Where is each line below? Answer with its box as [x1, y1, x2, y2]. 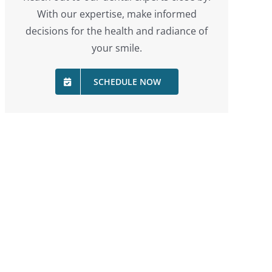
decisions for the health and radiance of [25, 24, 208, 38]
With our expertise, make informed [36, 7, 197, 21]
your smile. [91, 41, 142, 55]
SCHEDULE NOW [93, 76, 161, 87]
